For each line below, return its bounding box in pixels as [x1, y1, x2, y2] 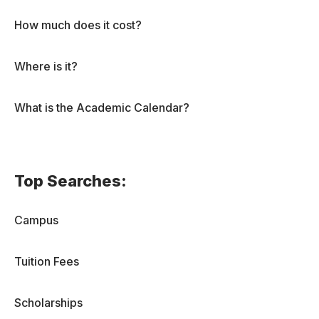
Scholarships [14, 296, 83, 310]
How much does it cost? [14, 18, 142, 33]
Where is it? [14, 59, 78, 74]
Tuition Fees [14, 254, 79, 269]
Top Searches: [14, 172, 127, 191]
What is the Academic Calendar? [14, 100, 189, 115]
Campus [14, 213, 58, 228]
